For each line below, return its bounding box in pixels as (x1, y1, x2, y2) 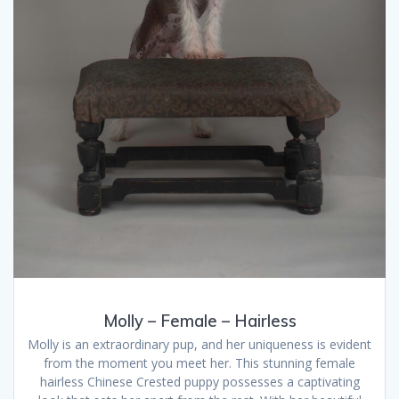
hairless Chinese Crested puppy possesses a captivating (39, 373, 360, 391)
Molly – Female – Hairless (102, 311, 297, 332)
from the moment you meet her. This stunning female (44, 354, 355, 372)
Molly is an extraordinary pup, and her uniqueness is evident (28, 336, 371, 354)
